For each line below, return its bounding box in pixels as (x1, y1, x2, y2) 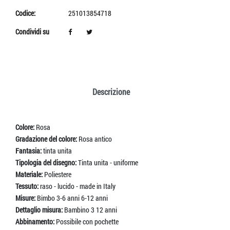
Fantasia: (15, 145, 43, 156)
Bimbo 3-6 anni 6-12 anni (37, 193, 108, 203)
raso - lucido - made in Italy (40, 181, 116, 191)
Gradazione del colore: (15, 133, 79, 144)
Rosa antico (79, 133, 112, 144)
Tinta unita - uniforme (78, 157, 138, 167)
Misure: (15, 193, 37, 203)
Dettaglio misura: (15, 204, 64, 215)
